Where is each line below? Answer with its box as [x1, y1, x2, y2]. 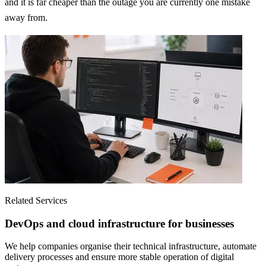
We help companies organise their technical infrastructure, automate [5, 241, 256, 252]
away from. [5, 12, 47, 23]
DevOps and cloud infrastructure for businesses [5, 217, 234, 230]
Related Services [5, 195, 67, 205]
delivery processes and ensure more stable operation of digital [5, 252, 234, 262]
